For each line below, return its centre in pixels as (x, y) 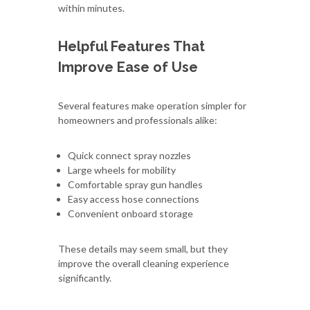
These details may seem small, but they (143, 248)
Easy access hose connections (134, 199)
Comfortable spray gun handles (135, 184)
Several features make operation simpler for (152, 105)
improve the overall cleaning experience (144, 263)
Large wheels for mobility (122, 170)
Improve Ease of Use (128, 67)
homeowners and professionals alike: (138, 120)
